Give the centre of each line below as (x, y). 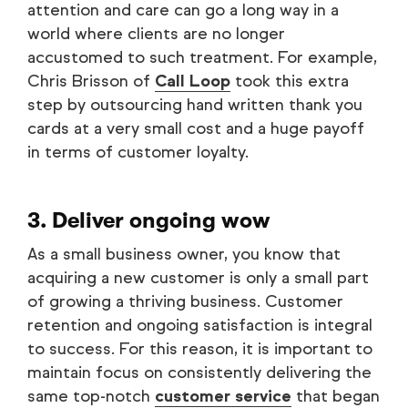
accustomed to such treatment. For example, (202, 57)
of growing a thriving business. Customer (185, 301)
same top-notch (91, 396)
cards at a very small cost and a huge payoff (196, 128)
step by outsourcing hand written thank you (195, 104)
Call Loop (193, 81)
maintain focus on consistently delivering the (199, 372)
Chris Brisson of (91, 81)
